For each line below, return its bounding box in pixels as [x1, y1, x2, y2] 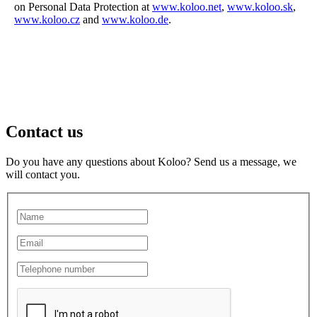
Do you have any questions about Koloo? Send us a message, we [6, 156, 296, 168]
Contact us [6, 122, 83, 142]
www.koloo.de [102, 13, 168, 26]
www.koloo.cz [14, 13, 80, 26]
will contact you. [6, 168, 80, 181]
